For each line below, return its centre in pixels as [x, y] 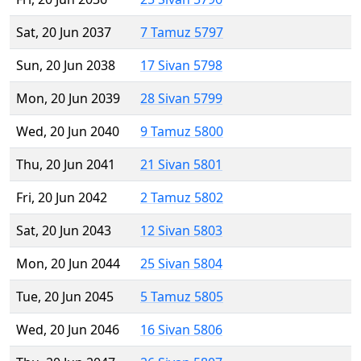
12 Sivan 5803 [181, 231]
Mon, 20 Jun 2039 [68, 99]
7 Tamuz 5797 [182, 33]
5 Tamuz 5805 [182, 297]
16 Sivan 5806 [181, 330]
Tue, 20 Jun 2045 [65, 297]
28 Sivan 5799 [181, 99]
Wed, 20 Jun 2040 [68, 132]
